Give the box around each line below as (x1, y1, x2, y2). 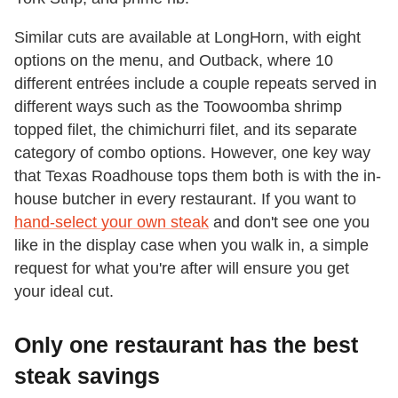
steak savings (14, 363, 160, 389)
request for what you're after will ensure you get (14, 259, 349, 278)
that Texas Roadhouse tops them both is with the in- (14, 167, 381, 186)
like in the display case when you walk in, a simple (14, 236, 369, 255)
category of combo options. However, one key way (14, 144, 370, 163)
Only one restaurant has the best (14, 332, 358, 358)
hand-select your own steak (14, 213, 209, 232)
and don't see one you (209, 213, 370, 232)
